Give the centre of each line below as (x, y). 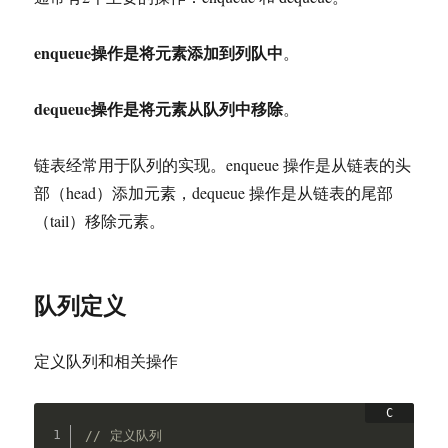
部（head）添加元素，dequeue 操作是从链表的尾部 (214, 192)
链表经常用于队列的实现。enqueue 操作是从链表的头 (223, 164)
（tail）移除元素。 (100, 220)
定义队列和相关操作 (106, 360)
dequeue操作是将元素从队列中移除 (159, 108)
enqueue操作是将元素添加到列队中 (159, 52)
